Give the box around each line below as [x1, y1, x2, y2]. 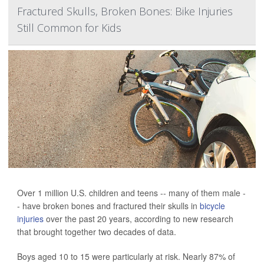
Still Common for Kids [17, 21, 121, 35]
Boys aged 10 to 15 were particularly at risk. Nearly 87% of [17, 250, 235, 262]
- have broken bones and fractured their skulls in [17, 200, 200, 212]
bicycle [200, 200, 225, 212]
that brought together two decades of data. [17, 226, 176, 237]
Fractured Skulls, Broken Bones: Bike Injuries [17, 4, 233, 18]
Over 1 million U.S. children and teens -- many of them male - [17, 187, 246, 199]
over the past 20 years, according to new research [44, 213, 233, 225]
